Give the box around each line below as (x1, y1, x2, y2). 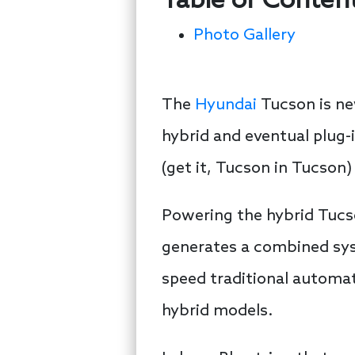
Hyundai (195, 95, 257, 115)
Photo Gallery (193, 26, 296, 46)
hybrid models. (162, 301, 273, 321)
